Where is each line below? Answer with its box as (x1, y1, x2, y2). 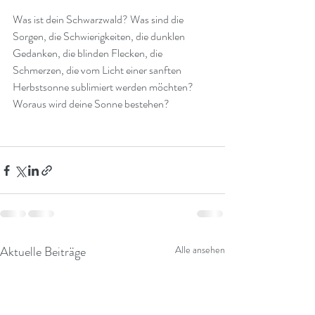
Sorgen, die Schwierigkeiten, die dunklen (13, 28, 187, 45)
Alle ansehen (175, 243, 225, 257)
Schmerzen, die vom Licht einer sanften (13, 62, 184, 79)
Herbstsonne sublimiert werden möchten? (13, 79, 193, 96)
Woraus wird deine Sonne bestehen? (13, 96, 169, 112)
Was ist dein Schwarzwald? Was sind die (13, 11, 186, 28)
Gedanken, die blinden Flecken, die (13, 45, 165, 62)
